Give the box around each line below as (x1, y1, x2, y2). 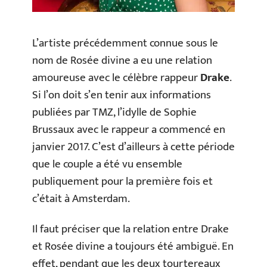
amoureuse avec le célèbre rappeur (32, 68, 200, 87)
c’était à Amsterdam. (32, 189, 130, 208)
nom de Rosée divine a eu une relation (32, 51, 212, 70)
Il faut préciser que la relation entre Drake (32, 220, 229, 239)
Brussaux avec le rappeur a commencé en (32, 120, 225, 139)
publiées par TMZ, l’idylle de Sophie (32, 103, 197, 122)
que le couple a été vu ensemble (32, 154, 182, 173)
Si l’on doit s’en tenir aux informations (32, 85, 211, 104)
